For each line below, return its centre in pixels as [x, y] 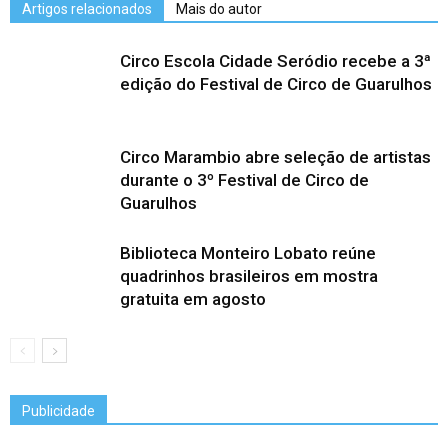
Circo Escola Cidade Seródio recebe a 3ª [275, 61]
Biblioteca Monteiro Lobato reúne [248, 253]
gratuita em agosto [193, 299]
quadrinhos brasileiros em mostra [249, 276]
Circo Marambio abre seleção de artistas [275, 157]
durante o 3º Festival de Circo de [244, 180]
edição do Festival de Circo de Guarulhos [276, 84]
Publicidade [58, 411]
